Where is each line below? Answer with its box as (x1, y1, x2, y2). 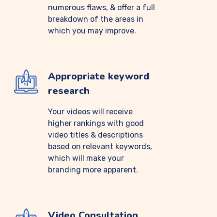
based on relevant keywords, (48, 142, 152, 151)
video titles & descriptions (48, 130, 143, 139)
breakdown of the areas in (48, 15, 143, 24)
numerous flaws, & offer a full (48, 3, 155, 12)
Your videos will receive (48, 107, 133, 116)
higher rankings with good (48, 119, 144, 128)
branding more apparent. (48, 165, 138, 174)
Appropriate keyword (48, 70, 149, 83)
